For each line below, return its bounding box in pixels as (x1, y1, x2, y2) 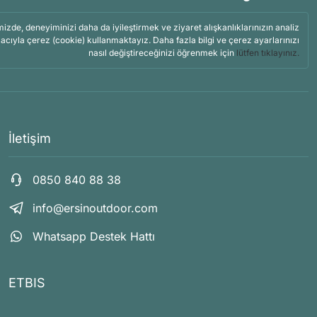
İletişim (8, 131, 51, 146)
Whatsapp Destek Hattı (33, 229, 155, 243)
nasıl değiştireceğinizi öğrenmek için (88, 47, 236, 58)
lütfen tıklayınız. (236, 47, 299, 58)
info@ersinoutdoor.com (33, 201, 158, 215)
